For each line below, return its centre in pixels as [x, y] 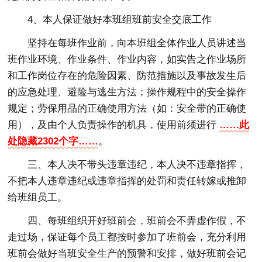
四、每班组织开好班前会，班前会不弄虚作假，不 [137, 220]
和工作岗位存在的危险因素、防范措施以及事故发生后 [127, 75]
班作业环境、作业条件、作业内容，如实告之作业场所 [127, 59]
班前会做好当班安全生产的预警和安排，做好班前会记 [127, 253]
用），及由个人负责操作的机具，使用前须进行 [114, 125]
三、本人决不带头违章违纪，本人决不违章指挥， [137, 164]
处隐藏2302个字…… [53, 141]
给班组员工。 [38, 197]
